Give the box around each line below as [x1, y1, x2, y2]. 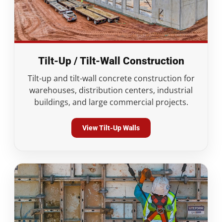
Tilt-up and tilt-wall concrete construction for [27, 73, 195, 84]
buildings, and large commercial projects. [34, 97, 188, 108]
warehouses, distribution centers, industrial [29, 85, 193, 96]
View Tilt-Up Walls [82, 124, 140, 132]
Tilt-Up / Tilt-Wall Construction [38, 55, 184, 67]
